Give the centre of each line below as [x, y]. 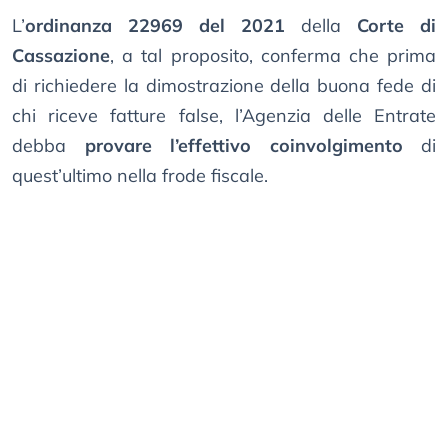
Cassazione [61, 56]
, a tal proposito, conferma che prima [273, 56]
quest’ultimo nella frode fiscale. [140, 176]
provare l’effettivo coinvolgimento [243, 146]
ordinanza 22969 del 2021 [155, 26]
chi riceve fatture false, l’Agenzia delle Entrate [224, 116]
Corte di [396, 26]
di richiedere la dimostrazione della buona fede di [224, 86]
